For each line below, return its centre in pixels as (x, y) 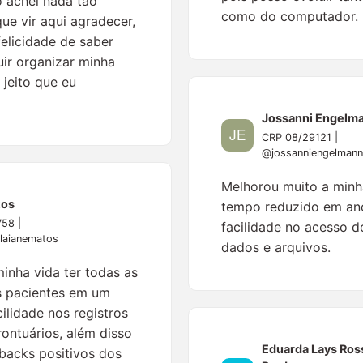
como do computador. (289, 16)
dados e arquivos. (275, 247)
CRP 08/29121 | (299, 137)
